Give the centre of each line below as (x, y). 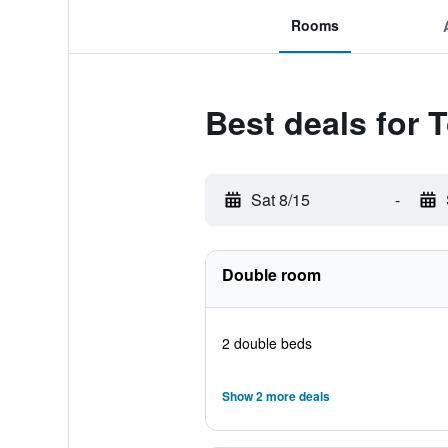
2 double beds (266, 343)
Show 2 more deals (275, 396)
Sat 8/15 (280, 199)
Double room (271, 274)
